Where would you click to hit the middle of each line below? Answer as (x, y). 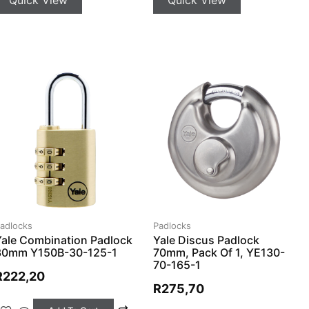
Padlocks (172, 226)
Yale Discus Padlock (207, 240)
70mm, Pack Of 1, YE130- (219, 253)
